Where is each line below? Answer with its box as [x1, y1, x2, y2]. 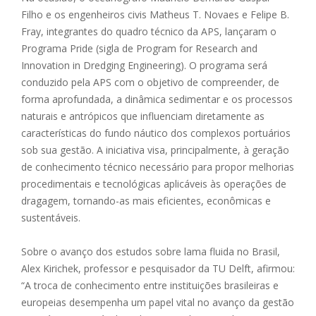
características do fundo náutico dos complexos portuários [21, 126, 291, 140]
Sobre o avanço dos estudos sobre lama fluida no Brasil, [21, 245, 280, 259]
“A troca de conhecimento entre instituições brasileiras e [21, 279, 279, 293]
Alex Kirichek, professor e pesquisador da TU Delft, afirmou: [21, 262, 295, 276]
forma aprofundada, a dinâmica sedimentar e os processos [21, 92, 293, 107]
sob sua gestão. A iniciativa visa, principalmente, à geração [21, 143, 289, 157]
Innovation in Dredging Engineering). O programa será [21, 59, 267, 73]
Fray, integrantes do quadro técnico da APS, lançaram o [21, 25, 276, 39]
